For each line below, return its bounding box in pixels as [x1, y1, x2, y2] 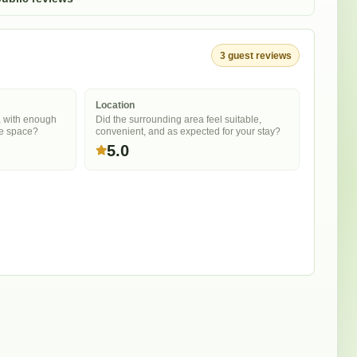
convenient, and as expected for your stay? [96, 125, 281, 137]
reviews [255, 49, 292, 61]
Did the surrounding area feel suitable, [96, 113, 262, 125]
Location [96, 99, 135, 111]
